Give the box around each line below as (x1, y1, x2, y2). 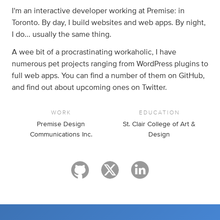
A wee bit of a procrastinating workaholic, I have (12, 48, 176, 56)
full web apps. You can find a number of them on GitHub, (12, 72, 205, 80)
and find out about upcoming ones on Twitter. (12, 83, 167, 91)
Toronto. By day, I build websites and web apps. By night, (12, 19, 206, 27)
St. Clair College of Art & (123, 121, 195, 128)
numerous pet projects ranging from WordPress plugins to (12, 60, 208, 68)
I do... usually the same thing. (12, 30, 111, 38)
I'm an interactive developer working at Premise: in (12, 7, 185, 15)
